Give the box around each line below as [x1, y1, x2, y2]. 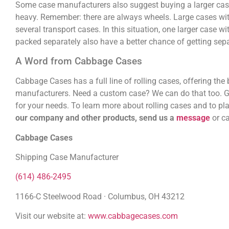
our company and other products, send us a [15, 113, 176, 123]
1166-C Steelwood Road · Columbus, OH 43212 [15, 191, 185, 201]
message [176, 113, 210, 123]
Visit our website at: [15, 211, 88, 221]
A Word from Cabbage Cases [15, 55, 142, 67]
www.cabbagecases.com [88, 211, 178, 221]
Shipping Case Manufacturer [15, 152, 119, 162]
